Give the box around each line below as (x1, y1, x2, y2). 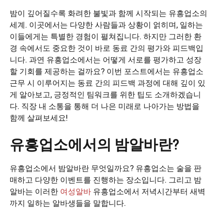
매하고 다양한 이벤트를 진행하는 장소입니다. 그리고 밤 (10, 174, 201, 185)
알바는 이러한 (10, 186, 60, 196)
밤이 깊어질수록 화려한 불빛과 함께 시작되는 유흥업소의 (10, 8, 207, 18)
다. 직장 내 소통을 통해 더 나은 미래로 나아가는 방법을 (10, 101, 200, 111)
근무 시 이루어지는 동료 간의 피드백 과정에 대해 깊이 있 (10, 77, 205, 88)
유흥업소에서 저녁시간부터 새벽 (91, 186, 205, 196)
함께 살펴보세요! (10, 112, 68, 123)
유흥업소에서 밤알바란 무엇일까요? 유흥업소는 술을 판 (10, 163, 201, 173)
